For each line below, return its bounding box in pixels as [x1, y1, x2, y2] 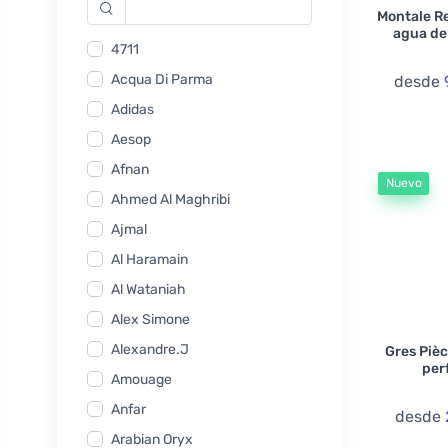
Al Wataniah [111, 281, 186, 299]
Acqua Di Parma [111, 71, 213, 89]
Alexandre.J [111, 341, 189, 359]
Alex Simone [111, 311, 190, 329]
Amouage [111, 371, 172, 389]
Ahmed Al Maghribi [111, 191, 230, 209]
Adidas [111, 101, 154, 119]
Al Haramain [111, 251, 188, 269]
